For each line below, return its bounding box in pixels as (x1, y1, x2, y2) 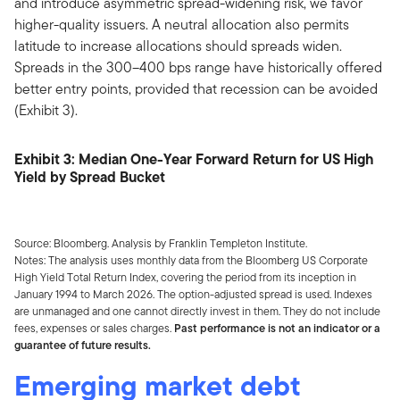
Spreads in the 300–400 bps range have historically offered (14, 56, 382, 78)
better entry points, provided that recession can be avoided (14, 78, 378, 99)
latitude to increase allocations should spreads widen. (14, 35, 342, 56)
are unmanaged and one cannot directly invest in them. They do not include (14, 302, 380, 320)
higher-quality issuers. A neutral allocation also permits (14, 13, 349, 35)
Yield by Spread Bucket (14, 165, 165, 187)
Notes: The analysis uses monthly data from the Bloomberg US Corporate (14, 251, 368, 269)
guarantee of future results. (14, 336, 151, 354)
